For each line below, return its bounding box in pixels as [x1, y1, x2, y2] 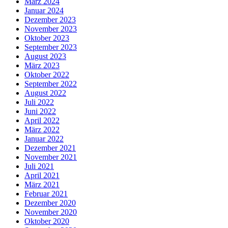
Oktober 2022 [24, 70, 69, 79]
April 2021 [24, 171, 60, 180]
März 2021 [24, 180, 60, 189]
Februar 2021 [24, 189, 68, 198]
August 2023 [24, 52, 66, 61]
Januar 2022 [24, 134, 64, 143]
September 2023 [24, 43, 77, 51]
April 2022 [24, 116, 60, 125]
